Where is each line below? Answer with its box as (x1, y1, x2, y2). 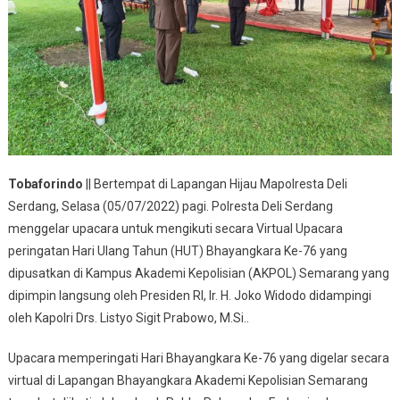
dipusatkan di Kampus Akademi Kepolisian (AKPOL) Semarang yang (7, 266, 389, 281)
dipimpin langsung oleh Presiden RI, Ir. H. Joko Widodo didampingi (7, 288, 371, 304)
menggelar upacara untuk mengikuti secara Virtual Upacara (7, 221, 343, 237)
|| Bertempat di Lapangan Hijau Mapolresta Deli (82, 177, 347, 192)
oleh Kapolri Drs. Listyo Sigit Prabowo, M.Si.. (7, 311, 249, 326)
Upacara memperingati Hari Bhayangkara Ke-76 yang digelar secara (7, 351, 389, 366)
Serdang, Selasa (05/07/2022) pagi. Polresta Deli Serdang (7, 199, 333, 214)
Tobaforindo (7, 177, 83, 192)
